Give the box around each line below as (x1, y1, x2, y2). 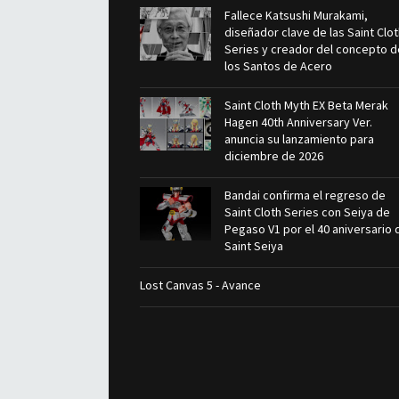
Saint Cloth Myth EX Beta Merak (224, 97, 388, 113)
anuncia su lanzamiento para (224, 131, 374, 147)
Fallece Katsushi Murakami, (224, 7, 368, 23)
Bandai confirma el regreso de (224, 187, 386, 203)
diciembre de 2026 (224, 148, 323, 164)
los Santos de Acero (224, 58, 332, 74)
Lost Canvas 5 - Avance (140, 277, 261, 293)
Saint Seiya (224, 238, 283, 254)
